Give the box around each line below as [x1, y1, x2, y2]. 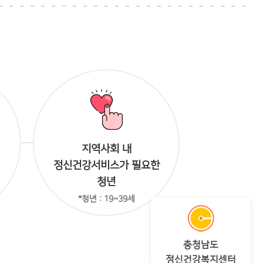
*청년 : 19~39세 [77, 194, 135, 204]
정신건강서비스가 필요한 [53, 160, 160, 171]
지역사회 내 [81, 143, 131, 155]
